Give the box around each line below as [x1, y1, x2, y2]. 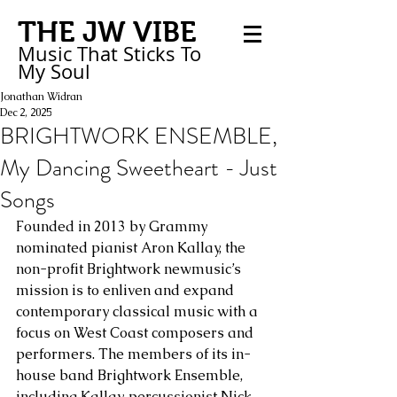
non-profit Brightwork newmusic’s [16, 260, 245, 278]
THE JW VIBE [18, 16, 197, 48]
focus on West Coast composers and [16, 323, 257, 342]
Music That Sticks [18, 41, 175, 66]
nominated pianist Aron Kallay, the [16, 238, 249, 257]
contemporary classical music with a [16, 302, 261, 321]
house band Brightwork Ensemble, [16, 366, 246, 385]
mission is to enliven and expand [16, 281, 237, 300]
